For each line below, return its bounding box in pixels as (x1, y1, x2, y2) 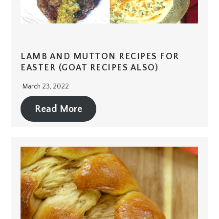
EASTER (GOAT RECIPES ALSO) (21, 63, 159, 73)
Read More (35, 103, 83, 114)
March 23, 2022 (22, 83, 69, 91)
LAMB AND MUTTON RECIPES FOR (21, 52, 179, 62)
